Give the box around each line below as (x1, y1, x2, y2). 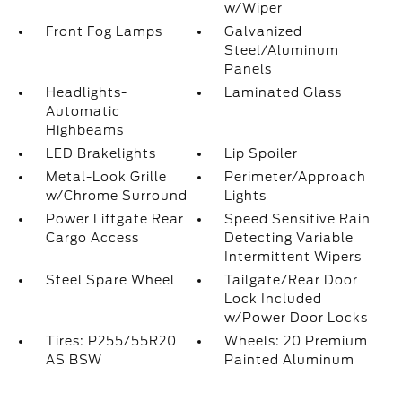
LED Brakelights (45, 146, 156, 162)
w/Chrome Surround (45, 188, 188, 204)
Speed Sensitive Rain (224, 212, 371, 227)
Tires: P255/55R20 (45, 334, 177, 349)
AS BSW (45, 353, 102, 368)
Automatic (45, 104, 120, 119)
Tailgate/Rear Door (224, 273, 359, 288)
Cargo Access (45, 231, 139, 246)
